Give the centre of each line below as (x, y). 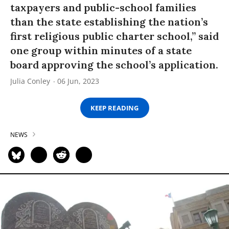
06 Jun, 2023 (78, 81)
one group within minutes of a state (101, 51)
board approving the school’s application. (114, 65)
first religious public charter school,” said (114, 36)
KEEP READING (114, 108)
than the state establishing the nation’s (109, 22)
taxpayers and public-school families (103, 8)
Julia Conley (30, 81)
